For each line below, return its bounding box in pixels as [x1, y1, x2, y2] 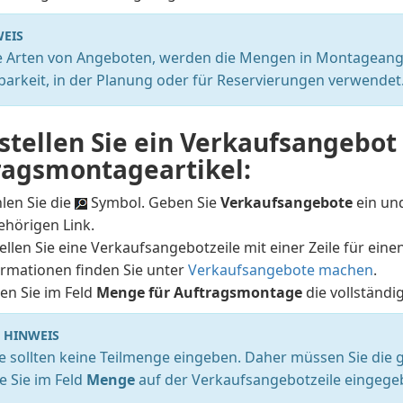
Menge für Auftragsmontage [96, 282, 303, 302]
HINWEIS [4, 327, 60, 344]
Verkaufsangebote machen [188, 260, 374, 280]
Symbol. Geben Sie [87, 193, 221, 212]
